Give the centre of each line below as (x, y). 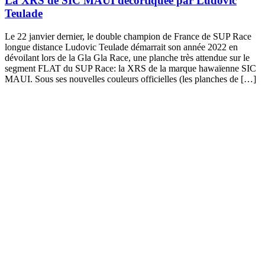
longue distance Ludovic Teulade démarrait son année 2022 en (121, 47)
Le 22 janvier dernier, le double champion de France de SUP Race (128, 36)
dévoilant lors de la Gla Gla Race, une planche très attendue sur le (127, 57)
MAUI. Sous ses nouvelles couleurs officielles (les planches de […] (130, 79)
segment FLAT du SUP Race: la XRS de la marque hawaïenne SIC (130, 68)
